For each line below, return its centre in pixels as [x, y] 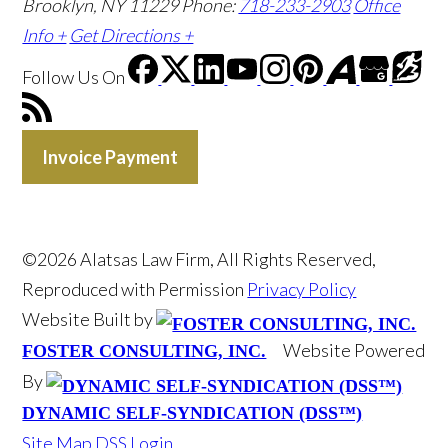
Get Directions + [131, 34]
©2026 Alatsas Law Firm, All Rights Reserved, [199, 258]
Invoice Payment [110, 156]
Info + [44, 34]
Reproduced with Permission [135, 288]
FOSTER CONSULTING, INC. [144, 350]
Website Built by [89, 318]
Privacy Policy [302, 288]
